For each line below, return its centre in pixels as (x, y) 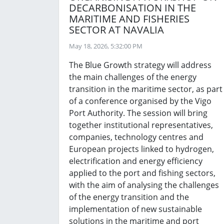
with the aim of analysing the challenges (144, 185)
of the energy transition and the (129, 197)
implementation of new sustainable (135, 209)
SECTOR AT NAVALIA (116, 30)
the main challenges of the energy (133, 77)
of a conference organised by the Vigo (140, 101)
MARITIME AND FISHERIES (129, 19)
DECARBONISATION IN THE (132, 8)
